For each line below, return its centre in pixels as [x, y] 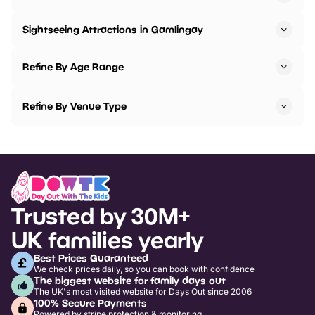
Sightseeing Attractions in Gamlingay [113, 30]
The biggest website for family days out [130, 280]
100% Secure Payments [90, 302]
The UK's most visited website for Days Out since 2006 [143, 291]
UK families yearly [107, 239]
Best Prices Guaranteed [91, 257]
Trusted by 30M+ [101, 216]
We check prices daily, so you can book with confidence [144, 269]
